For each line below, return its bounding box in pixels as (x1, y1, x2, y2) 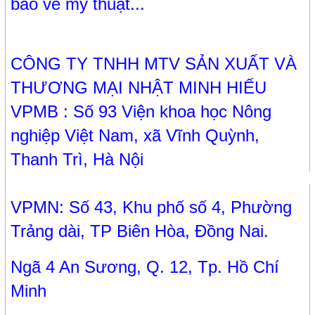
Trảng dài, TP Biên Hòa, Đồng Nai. (11, 221, 269, 241)
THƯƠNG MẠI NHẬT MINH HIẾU (11, 78, 267, 98)
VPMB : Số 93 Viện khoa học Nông (11, 102, 272, 122)
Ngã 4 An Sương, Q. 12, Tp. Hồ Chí (11, 257, 280, 277)
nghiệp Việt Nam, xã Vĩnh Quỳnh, (11, 126, 260, 146)
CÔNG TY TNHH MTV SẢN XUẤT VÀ (11, 54, 297, 74)
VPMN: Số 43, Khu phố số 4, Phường (11, 198, 292, 217)
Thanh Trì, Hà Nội (11, 150, 144, 169)
